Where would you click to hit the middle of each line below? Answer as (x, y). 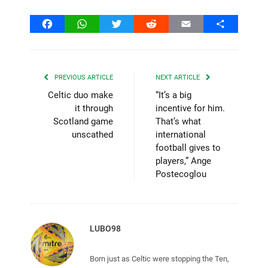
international (181, 134)
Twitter (131, 23)
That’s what (178, 121)
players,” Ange (183, 161)
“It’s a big (173, 95)
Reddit (165, 23)
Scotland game (83, 121)
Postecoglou (181, 174)
